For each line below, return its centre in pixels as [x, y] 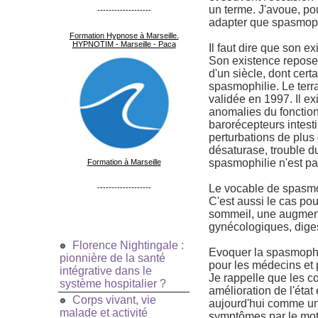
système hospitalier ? [113, 284]
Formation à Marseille [124, 162]
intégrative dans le [106, 271]
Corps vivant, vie [114, 300]
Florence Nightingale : [128, 246]
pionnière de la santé [113, 258]
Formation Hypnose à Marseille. [124, 36]
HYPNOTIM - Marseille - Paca [124, 44]
